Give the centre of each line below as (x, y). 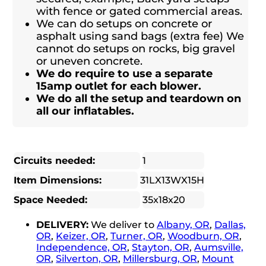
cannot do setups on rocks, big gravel (136, 49)
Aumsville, (219, 248)
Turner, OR (137, 236)
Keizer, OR (81, 236)
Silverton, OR (87, 259)
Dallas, (230, 225)
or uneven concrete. (90, 61)
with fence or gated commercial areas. (140, 12)
